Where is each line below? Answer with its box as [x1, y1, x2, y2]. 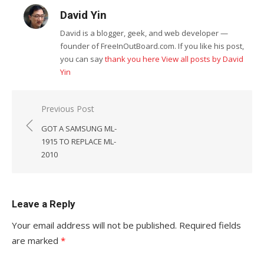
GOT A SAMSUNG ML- [41, 123, 117, 134]
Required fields [179, 219, 241, 231]
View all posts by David [161, 54, 243, 64]
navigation [23, 118, 86, 134]
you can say [60, 54, 105, 64]
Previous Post [41, 103, 94, 114]
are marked [12, 235, 61, 246]
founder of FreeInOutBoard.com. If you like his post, [60, 41, 244, 51]
